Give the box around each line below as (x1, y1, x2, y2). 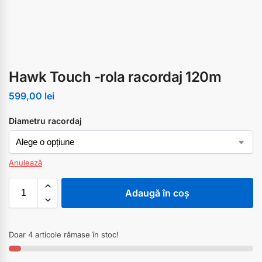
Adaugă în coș (125, 187, 189, 199)
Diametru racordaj (9, 115, 82, 126)
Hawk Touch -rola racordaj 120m (9, 68, 221, 85)
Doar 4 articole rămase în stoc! (9, 229, 119, 239)
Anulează (9, 157, 42, 167)
